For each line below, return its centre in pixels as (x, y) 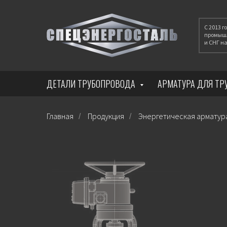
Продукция (106, 116)
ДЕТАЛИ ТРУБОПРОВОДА (92, 84)
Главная (60, 116)
